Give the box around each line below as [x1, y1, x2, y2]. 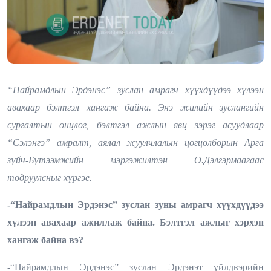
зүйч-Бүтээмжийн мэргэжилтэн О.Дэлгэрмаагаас [7, 154, 264, 165]
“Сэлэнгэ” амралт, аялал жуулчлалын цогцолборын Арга [7, 137, 264, 148]
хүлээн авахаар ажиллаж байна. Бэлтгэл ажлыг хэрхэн [7, 217, 264, 227]
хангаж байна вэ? [7, 234, 83, 245]
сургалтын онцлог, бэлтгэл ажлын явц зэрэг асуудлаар [7, 119, 264, 130]
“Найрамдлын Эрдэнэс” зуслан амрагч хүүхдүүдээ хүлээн [7, 84, 264, 95]
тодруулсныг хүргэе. [7, 172, 92, 183]
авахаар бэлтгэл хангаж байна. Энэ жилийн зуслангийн [7, 102, 264, 113]
